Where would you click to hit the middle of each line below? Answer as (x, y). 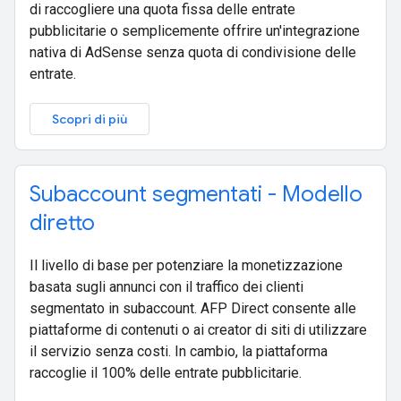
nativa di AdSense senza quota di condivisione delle (193, 52)
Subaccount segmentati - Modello (196, 194)
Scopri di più (90, 119)
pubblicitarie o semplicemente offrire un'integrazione (195, 30)
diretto (62, 222)
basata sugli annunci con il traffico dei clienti (166, 286)
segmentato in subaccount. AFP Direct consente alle (193, 308)
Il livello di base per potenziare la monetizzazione (186, 265)
